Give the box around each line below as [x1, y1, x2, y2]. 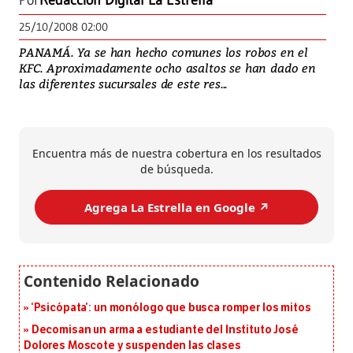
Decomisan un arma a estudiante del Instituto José [31, 323, 299, 337]
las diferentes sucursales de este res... [19, 76, 228, 92]
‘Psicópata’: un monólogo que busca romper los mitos [31, 301, 311, 315]
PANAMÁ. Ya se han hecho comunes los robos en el [19, 44, 309, 61]
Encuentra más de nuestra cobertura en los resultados [32, 146, 321, 162]
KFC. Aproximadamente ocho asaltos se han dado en [19, 60, 316, 76]
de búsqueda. [139, 162, 214, 177]
